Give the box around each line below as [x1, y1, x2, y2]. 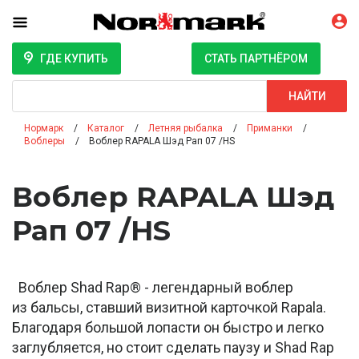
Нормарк [24, 123, 63, 135]
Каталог [87, 123, 124, 135]
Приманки [247, 123, 292, 135]
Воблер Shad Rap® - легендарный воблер [12, 279, 293, 296]
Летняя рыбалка [148, 123, 223, 135]
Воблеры [24, 135, 65, 147]
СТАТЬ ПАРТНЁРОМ [204, 52, 308, 66]
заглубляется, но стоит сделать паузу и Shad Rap [12, 339, 334, 357]
